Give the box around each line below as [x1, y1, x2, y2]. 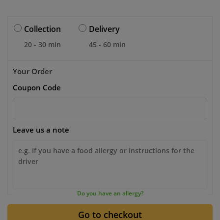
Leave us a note [13, 124, 69, 135]
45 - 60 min [89, 39, 126, 49]
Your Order [13, 66, 52, 76]
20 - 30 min [24, 39, 61, 49]
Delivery [89, 23, 120, 34]
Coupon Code [13, 82, 61, 92]
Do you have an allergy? [77, 189, 143, 197]
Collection [24, 23, 61, 34]
